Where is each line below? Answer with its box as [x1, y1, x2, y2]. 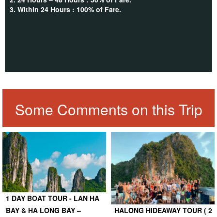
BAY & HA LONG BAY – [6, 205, 81, 215]
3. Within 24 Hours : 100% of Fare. [10, 4, 121, 14]
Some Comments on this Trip [15, 98, 202, 120]
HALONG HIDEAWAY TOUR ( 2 [114, 205, 212, 215]
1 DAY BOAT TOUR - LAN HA [6, 193, 99, 203]
